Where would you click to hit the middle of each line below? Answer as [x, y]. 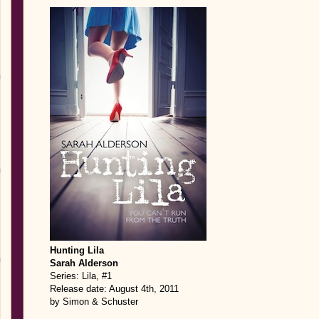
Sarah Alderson [84, 263]
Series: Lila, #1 [81, 276]
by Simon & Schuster [94, 302]
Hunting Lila [77, 250]
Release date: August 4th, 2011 [114, 289]
